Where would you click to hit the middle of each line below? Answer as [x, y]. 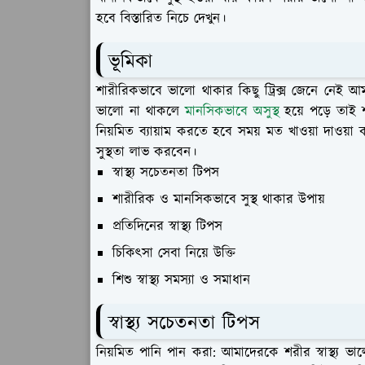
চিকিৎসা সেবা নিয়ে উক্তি [174, 253]
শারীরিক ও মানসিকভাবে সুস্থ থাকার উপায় [219, 199]
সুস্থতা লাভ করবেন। [146, 152]
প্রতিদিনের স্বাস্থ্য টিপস [167, 226]
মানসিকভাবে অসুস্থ [232, 111]
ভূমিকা [130, 62]
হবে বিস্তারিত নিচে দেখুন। [161, 19]
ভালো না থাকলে [141, 111]
